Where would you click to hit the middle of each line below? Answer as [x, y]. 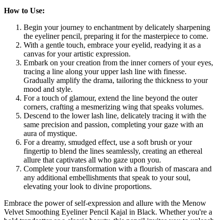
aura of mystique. [50, 133]
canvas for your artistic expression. [77, 54]
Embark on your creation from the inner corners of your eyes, [118, 62]
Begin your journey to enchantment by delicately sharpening [117, 27]
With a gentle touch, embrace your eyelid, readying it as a [112, 45]
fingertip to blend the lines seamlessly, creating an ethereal [113, 151]
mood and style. [48, 89]
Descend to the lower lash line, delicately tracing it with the [115, 115]
